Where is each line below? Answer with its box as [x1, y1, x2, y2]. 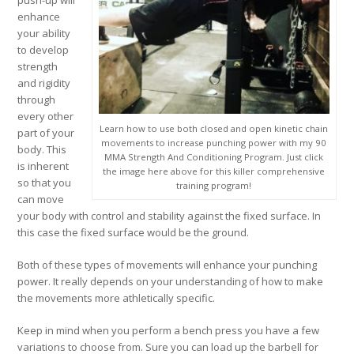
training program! [176, 179, 252, 192]
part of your [17, 126, 75, 141]
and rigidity [17, 76, 71, 91]
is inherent [17, 159, 70, 174]
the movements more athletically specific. [17, 291, 216, 306]
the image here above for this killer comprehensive [103, 165, 326, 178]
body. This [17, 142, 67, 157]
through [17, 92, 56, 107]
